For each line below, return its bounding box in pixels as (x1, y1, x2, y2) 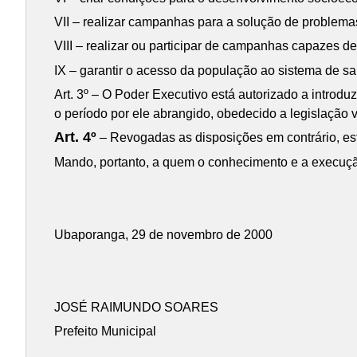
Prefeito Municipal (54, 324, 157, 339)
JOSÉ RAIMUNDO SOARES (54, 300, 219, 315)
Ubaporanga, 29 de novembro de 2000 (54, 227, 273, 241)
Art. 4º (54, 129, 97, 146)
